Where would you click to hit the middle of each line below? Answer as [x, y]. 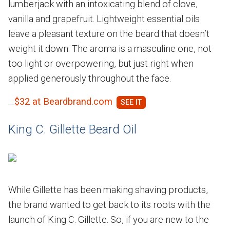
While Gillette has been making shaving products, [108, 189]
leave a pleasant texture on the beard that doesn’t [109, 33]
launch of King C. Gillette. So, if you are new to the [109, 219]
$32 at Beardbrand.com [63, 101]
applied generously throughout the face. [91, 78]
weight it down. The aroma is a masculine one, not [110, 48]
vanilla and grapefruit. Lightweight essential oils [104, 18]
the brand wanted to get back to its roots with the [109, 204]
